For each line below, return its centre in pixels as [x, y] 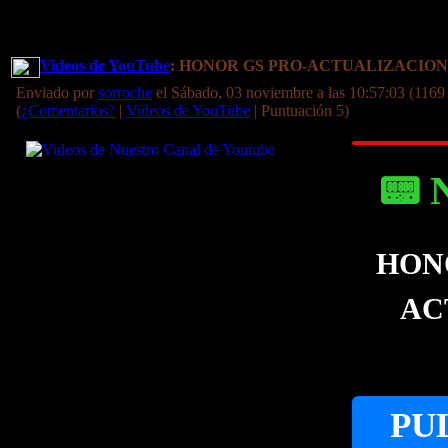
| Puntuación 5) [299, 110]
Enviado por [57, 92]
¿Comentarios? [68, 110]
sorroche [125, 92]
